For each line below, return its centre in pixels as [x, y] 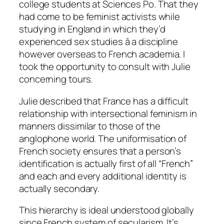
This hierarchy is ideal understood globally [106, 210]
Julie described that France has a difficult [104, 101]
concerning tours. [56, 79]
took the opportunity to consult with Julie [105, 67]
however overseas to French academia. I [102, 54]
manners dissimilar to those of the [90, 126]
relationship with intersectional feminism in [108, 113]
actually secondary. [59, 188]
